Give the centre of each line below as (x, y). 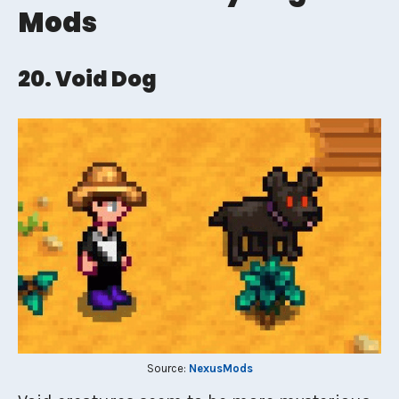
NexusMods (220, 368)
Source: (167, 368)
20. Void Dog (87, 79)
